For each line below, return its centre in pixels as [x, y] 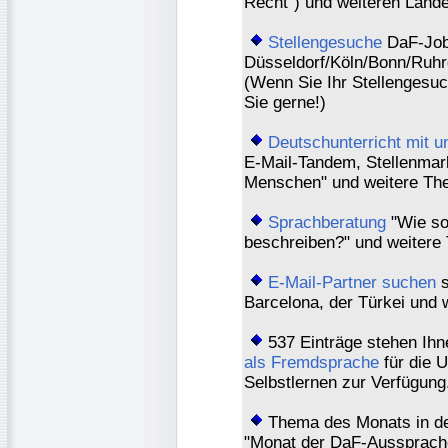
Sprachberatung [327, 222]
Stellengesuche [325, 42]
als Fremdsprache [311, 362]
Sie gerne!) [285, 102]
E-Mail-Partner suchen [352, 282]
